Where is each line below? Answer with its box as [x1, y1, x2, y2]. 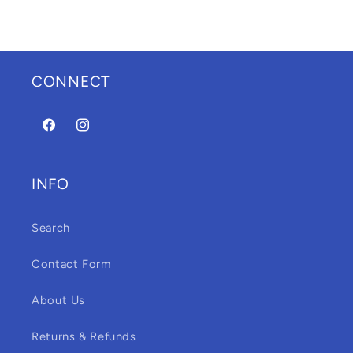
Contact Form [32, 257, 112, 272]
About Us [32, 293, 86, 308]
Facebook [39, 125, 95, 140]
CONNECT [32, 72, 111, 91]
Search [32, 221, 70, 236]
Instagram [73, 125, 131, 140]
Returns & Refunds [32, 329, 136, 344]
